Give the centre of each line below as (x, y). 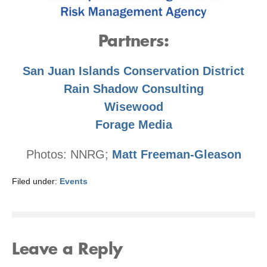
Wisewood (133, 106)
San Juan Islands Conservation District (133, 71)
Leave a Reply (67, 249)
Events (74, 181)
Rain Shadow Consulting (133, 89)
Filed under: (35, 181)
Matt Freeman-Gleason (176, 154)
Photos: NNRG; (69, 154)
